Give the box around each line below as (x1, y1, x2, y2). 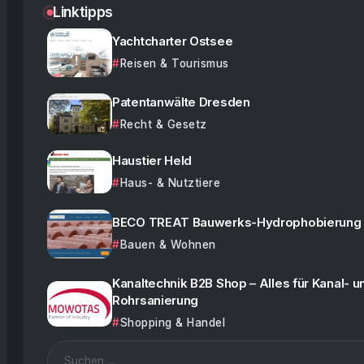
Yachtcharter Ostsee (112, 33, 233, 50)
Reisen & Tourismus (119, 57, 229, 71)
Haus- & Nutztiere (119, 175, 220, 189)
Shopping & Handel (119, 316, 225, 330)
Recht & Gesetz (119, 118, 207, 132)
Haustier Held (112, 152, 193, 168)
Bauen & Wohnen (119, 238, 216, 252)
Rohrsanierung (112, 292, 199, 309)
